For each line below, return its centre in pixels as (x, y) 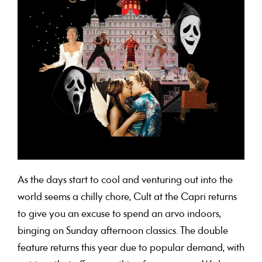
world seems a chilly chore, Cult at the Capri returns (127, 198)
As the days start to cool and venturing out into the (125, 181)
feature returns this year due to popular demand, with (131, 249)
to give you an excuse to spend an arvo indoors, (119, 215)
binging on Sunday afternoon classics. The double (123, 232)
